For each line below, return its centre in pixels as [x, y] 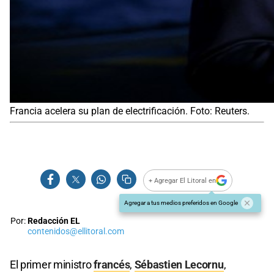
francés [112, 265]
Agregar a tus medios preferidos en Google [181, 203]
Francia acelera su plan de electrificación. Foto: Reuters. [130, 111]
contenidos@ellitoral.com [76, 232]
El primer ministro [52, 265]
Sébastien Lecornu [179, 265]
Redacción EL [54, 221]
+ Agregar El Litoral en [183, 180]
